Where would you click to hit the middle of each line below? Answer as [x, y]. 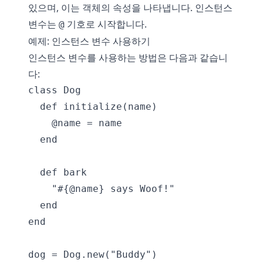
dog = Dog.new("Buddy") [93, 254]
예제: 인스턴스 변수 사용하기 [89, 41]
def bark [58, 172]
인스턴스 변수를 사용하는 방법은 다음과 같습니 [128, 58]
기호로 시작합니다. [106, 24]
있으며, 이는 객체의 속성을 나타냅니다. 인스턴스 [130, 8]
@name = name [75, 123]
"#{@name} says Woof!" [102, 189]
